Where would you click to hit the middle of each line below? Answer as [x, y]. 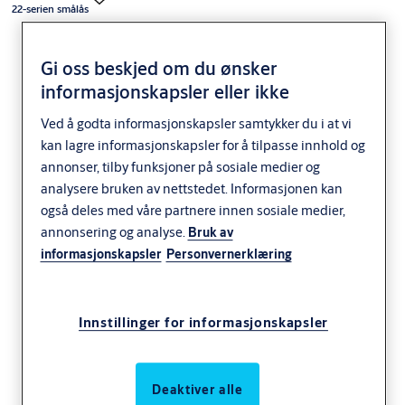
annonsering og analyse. [114, 232]
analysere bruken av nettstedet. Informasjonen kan [191, 189]
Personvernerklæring [229, 254]
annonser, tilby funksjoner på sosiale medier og [180, 167]
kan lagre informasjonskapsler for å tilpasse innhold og [202, 146]
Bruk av [210, 233]
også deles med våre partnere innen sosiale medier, [193, 211]
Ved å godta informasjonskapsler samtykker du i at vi [196, 124]
